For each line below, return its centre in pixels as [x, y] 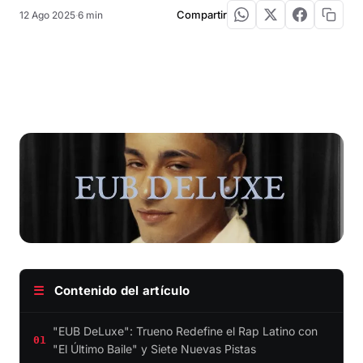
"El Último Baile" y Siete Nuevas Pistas [154, 348]
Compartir [202, 15]
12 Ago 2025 [47, 15]
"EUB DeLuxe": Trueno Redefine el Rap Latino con [185, 331]
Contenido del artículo [120, 290]
